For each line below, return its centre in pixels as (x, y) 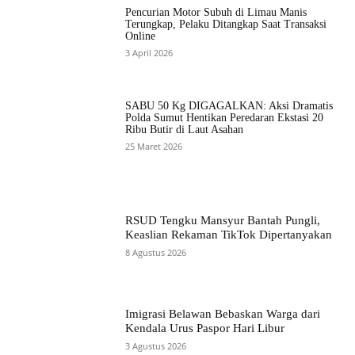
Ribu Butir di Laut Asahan (185, 130)
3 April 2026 (149, 53)
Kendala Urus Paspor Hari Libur (205, 328)
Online (141, 36)
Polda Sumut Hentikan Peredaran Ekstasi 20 (225, 118)
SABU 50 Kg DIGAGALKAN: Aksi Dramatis (229, 106)
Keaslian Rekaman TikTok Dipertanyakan (229, 235)
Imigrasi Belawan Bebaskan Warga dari (223, 314)
